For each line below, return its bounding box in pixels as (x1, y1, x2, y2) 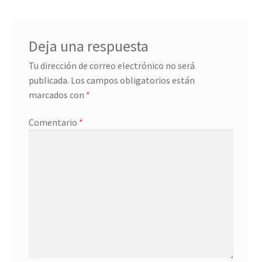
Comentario (28, 116, 79, 129)
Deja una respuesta (28, 36, 149, 56)
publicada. (28, 74, 69, 86)
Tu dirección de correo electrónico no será (28, 59, 195, 71)
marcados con (28, 88, 86, 101)
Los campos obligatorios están (70, 74, 195, 86)
